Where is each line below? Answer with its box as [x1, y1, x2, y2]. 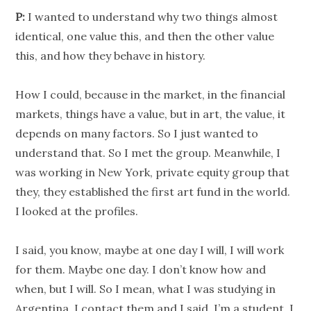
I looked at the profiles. [15, 204, 139, 219]
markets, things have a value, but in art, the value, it [15, 107, 286, 121]
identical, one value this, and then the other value [15, 29, 275, 44]
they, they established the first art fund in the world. [15, 185, 291, 199]
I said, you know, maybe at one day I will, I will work [15, 243, 285, 258]
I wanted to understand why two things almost [25, 10, 278, 24]
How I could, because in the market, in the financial [15, 87, 286, 102]
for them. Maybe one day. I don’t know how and [15, 262, 267, 277]
